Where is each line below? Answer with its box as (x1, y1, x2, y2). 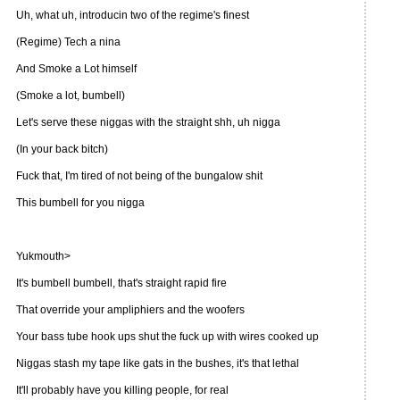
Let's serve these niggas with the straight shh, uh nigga (16, 116, 280, 129)
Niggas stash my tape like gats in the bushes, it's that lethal (16, 357, 299, 370)
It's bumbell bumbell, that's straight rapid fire (16, 277, 227, 289)
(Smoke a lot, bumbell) (16, 89, 125, 102)
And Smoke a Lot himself (16, 62, 137, 75)
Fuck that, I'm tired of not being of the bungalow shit (16, 170, 262, 182)
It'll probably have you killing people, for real (16, 384, 229, 396)
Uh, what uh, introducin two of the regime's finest (16, 9, 249, 21)
